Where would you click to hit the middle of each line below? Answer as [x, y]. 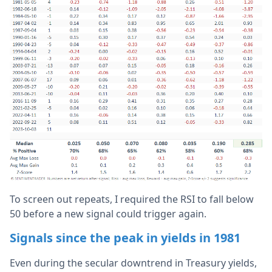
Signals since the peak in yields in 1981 [125, 238]
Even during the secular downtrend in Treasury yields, [133, 263]
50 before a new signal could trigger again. [109, 214]
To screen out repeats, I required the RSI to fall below [132, 199]
